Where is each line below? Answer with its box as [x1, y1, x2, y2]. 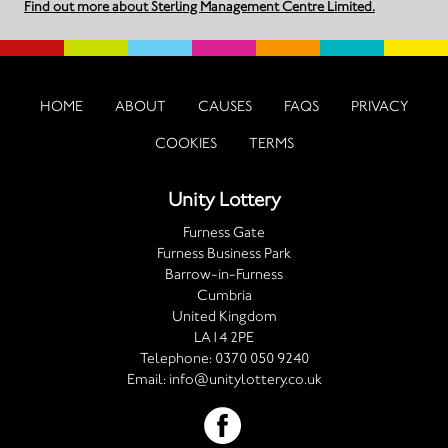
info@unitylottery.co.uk [168, 370, 322, 388]
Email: [126, 370, 169, 388]
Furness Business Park [157, 244, 291, 262]
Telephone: [139, 349, 215, 367]
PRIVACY [351, 97, 408, 115]
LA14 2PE [194, 328, 254, 346]
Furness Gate [183, 223, 265, 241]
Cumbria [196, 286, 252, 304]
